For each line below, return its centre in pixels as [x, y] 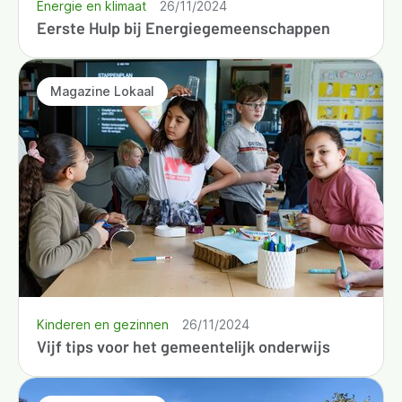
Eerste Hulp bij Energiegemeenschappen [184, 27]
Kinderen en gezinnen [103, 324]
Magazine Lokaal [102, 92]
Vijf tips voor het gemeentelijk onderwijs [184, 346]
